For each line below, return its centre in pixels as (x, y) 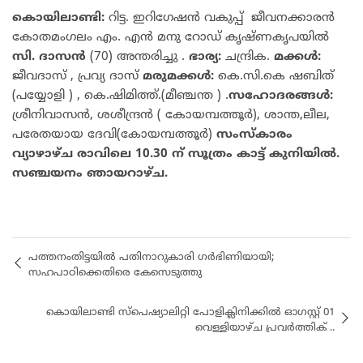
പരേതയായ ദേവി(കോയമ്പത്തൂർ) (114, 135)
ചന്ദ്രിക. (248, 57)
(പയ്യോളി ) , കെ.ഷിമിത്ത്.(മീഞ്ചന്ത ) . (120, 96)
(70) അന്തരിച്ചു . (137, 57)
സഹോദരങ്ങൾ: (281, 96)
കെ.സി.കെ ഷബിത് (274, 76)
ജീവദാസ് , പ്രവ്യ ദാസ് (77, 76)
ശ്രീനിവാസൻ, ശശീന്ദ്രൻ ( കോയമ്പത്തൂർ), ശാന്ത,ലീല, (171, 115)
